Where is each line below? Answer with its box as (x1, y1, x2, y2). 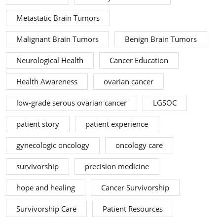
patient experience (85, 119, 148, 130)
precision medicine (85, 161, 149, 172)
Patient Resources (103, 204, 163, 215)
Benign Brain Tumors (125, 34, 197, 45)
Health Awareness (16, 76, 77, 87)
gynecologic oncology (16, 140, 89, 151)
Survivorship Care (16, 204, 76, 215)
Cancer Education (110, 55, 168, 66)
